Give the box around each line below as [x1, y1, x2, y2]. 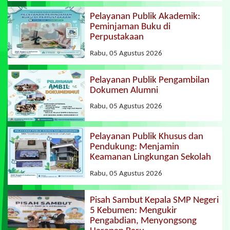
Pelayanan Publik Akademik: [90, 12, 200, 22]
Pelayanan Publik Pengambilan [90, 75, 209, 85]
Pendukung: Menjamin [90, 142, 179, 152]
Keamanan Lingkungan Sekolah [90, 152, 211, 163]
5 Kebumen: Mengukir [90, 205, 177, 216]
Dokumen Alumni [90, 85, 158, 95]
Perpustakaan [90, 32, 144, 43]
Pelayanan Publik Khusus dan [90, 132, 203, 142]
